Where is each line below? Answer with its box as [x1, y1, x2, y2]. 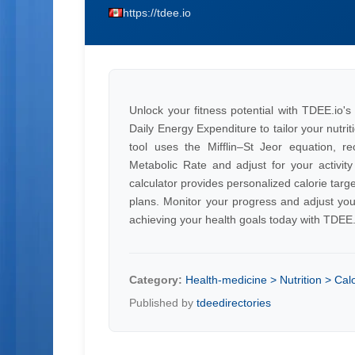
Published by [129, 296, 197, 309]
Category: [129, 273, 183, 286]
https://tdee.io [123, 6, 192, 19]
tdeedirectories [197, 296, 272, 309]
